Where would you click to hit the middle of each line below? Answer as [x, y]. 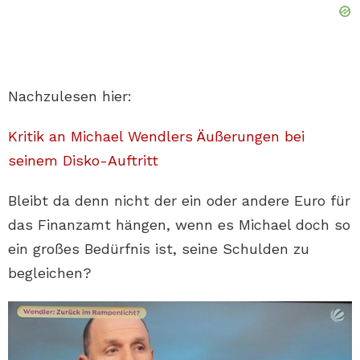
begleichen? [50, 273]
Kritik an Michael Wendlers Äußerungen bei [156, 137]
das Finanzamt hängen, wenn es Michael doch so [179, 225]
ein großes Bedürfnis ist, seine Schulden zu [159, 249]
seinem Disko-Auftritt [83, 161]
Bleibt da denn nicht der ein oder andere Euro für [179, 201]
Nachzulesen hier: [70, 96]
